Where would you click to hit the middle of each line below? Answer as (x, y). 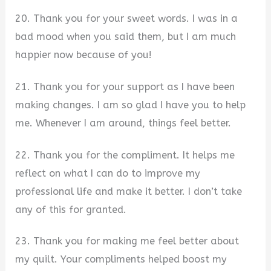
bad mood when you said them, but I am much (126, 37)
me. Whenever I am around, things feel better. (123, 123)
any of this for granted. (71, 209)
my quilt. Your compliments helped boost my (121, 260)
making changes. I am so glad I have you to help (131, 105)
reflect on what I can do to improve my (108, 173)
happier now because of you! (84, 55)
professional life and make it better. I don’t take (129, 191)
